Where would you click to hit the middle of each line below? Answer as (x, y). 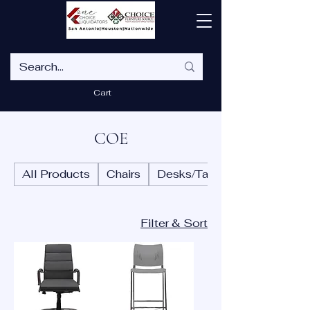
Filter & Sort (174, 223)
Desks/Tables (194, 174)
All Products (56, 174)
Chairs (124, 174)
